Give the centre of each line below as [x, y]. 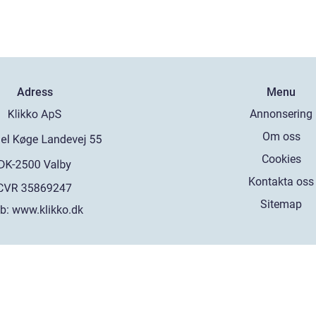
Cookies [281, 159]
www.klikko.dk [48, 209]
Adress [35, 92]
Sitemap [281, 204]
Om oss [281, 136]
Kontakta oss [281, 181]
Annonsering [281, 114]
